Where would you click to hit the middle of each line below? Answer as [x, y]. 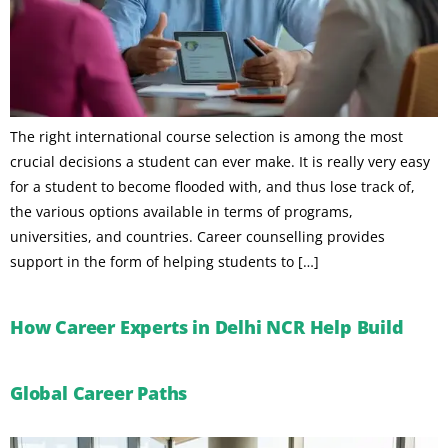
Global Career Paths [99, 392]
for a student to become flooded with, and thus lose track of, [212, 187]
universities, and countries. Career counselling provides [197, 237]
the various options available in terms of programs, [181, 212]
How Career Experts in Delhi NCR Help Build [207, 326]
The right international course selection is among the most [206, 137]
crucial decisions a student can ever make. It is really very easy [220, 162]
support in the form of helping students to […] [164, 262]
